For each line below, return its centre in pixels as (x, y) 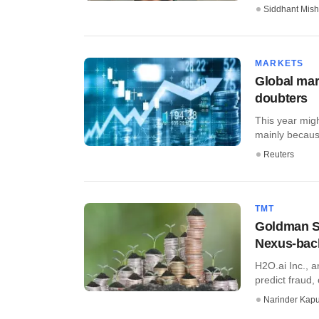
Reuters (279, 155)
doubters (282, 99)
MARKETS (279, 64)
